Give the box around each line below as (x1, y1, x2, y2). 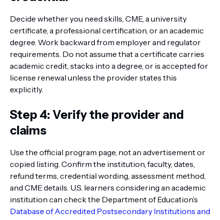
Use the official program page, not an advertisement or (10, 147, 205, 157)
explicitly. (10, 84, 43, 94)
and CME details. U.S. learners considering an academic (10, 183, 206, 192)
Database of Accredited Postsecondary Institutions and (10, 206, 210, 216)
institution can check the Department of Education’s (10, 194, 198, 204)
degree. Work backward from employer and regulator (10, 37, 201, 47)
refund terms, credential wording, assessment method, (10, 171, 206, 181)
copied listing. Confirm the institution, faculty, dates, (10, 159, 195, 169)
